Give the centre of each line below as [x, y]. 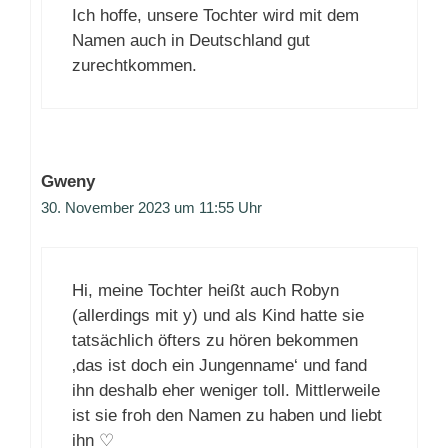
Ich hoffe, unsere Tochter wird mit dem [215, 16]
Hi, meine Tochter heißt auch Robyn [205, 290]
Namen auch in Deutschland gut [191, 41]
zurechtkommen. [134, 66]
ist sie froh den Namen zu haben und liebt [227, 415]
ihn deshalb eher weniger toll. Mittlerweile [226, 390]
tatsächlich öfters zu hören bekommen [215, 340]
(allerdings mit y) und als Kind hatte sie [218, 315]
